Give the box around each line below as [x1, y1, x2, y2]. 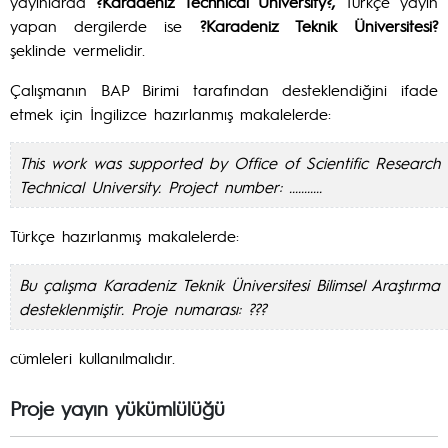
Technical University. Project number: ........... [19, 176, 322, 197]
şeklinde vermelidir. [10, 39, 145, 60]
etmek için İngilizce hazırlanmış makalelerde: [10, 103, 331, 124]
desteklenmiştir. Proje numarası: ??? [19, 298, 266, 319]
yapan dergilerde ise [10, 15, 183, 36]
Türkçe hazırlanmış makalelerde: [10, 225, 239, 246]
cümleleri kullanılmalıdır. [10, 347, 175, 368]
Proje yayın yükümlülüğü [10, 395, 225, 421]
